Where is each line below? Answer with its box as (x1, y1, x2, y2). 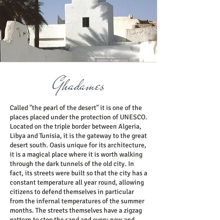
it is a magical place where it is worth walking (10, 150, 142, 159)
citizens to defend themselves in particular (10, 188, 134, 196)
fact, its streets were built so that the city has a (10, 169, 147, 177)
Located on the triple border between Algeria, (10, 122, 141, 131)
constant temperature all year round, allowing (10, 178, 144, 187)
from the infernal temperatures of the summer (10, 197, 144, 205)
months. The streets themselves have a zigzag (10, 206, 142, 215)
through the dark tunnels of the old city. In (10, 160, 134, 168)
